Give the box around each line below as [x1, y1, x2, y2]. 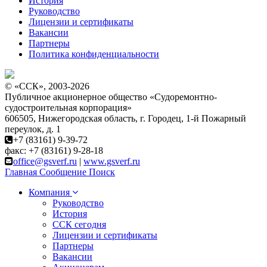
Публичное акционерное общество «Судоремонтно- [5, 92, 217, 103]
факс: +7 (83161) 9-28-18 [5, 145, 103, 156]
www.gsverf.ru [83, 156, 140, 167]
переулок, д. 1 [5, 124, 61, 135]
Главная [5, 167, 37, 178]
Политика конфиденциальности [29, 49, 159, 60]
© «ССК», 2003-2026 [5, 81, 89, 92]
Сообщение [39, 167, 86, 178]
